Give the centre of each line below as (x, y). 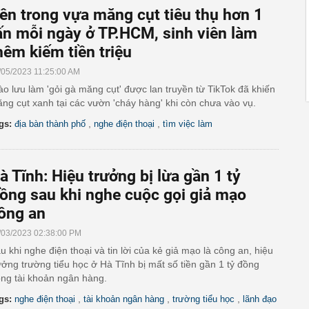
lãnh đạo (260, 299)
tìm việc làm (188, 124)
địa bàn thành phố (50, 124)
